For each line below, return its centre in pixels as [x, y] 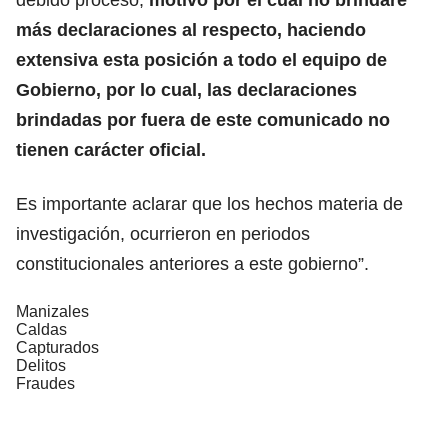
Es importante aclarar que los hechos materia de [209, 203]
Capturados [57, 347]
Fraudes [45, 383]
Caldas [41, 329]
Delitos [41, 365]
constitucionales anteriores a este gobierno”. [192, 263]
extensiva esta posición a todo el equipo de [201, 59]
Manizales [52, 311]
